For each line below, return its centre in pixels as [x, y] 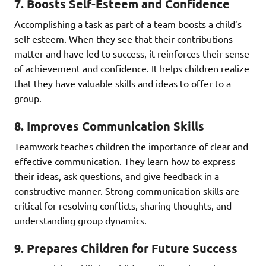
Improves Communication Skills [115, 126]
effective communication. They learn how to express [125, 161]
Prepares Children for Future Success [132, 248]
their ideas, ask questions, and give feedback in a [117, 175]
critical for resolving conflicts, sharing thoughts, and [123, 205]
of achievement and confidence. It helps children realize [132, 68]
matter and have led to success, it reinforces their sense [132, 53]
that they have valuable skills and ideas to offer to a [123, 83]
